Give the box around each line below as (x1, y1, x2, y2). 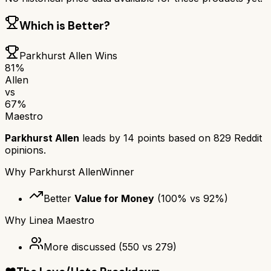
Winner (101, 166, 134, 178)
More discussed (44, 241, 116, 253)
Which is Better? (19, 18, 110, 34)
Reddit (231, 132, 262, 145)
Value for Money (74, 192, 154, 205)
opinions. (5, 144, 46, 157)
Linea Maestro (29, 214, 94, 227)
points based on (134, 132, 214, 145)
